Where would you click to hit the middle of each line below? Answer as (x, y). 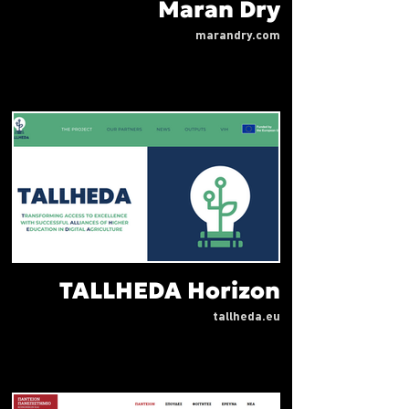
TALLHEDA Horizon (170, 290)
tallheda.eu (246, 317)
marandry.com (238, 37)
